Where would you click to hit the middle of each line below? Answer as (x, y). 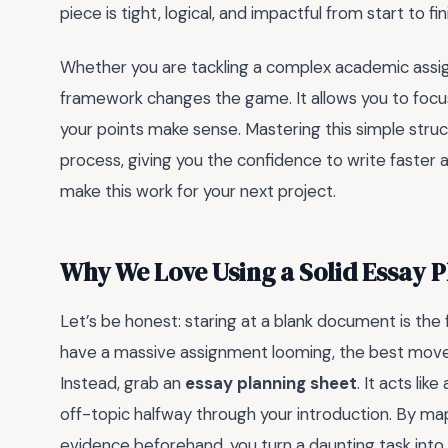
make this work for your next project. (198, 191)
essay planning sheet (271, 383)
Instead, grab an (122, 383)
